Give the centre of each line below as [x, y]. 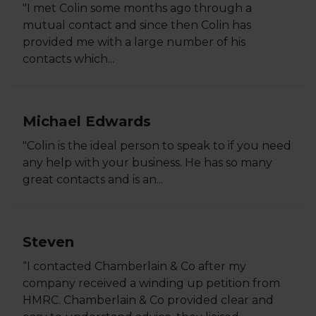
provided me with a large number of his [134, 42]
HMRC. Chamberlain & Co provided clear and [148, 300]
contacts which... [68, 59]
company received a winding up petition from [151, 283]
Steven [48, 242]
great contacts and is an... [93, 180]
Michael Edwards [87, 121]
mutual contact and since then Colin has [137, 25]
